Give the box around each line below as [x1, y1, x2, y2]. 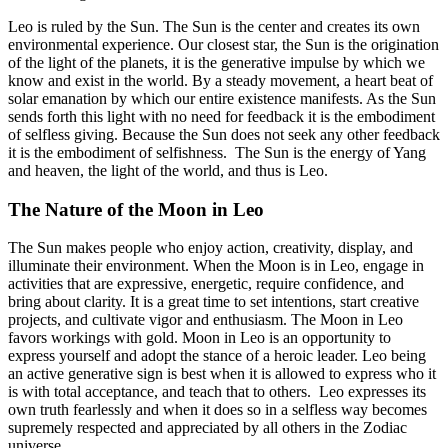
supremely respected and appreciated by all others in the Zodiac [8, 419, 407, 437]
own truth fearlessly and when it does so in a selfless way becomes [8, 401, 427, 419]
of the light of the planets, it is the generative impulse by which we [8, 53, 425, 71]
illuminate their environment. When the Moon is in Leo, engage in [8, 257, 424, 275]
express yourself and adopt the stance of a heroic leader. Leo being [8, 347, 426, 365]
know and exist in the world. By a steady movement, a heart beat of [8, 71, 433, 89]
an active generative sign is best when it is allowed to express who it [8, 365, 436, 383]
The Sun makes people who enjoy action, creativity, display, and [8, 239, 413, 257]
